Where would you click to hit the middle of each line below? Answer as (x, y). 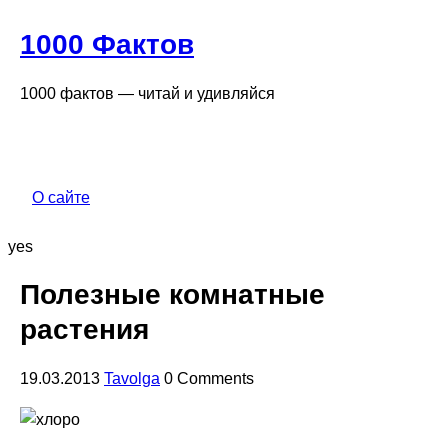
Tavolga (132, 378)
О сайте (61, 197)
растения (84, 330)
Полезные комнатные (172, 295)
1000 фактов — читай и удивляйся (147, 93)
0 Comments (209, 378)
